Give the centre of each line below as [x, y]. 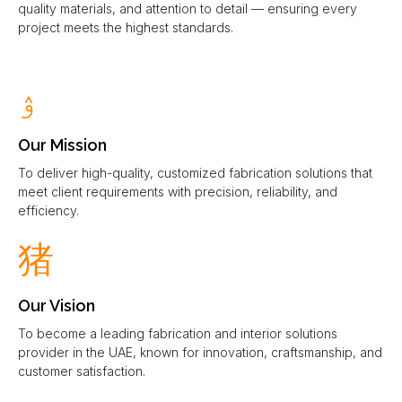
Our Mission [62, 144]
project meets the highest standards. [126, 28]
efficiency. [48, 210]
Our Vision [57, 305]
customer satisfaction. [82, 371]
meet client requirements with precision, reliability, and [178, 191]
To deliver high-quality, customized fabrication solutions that [195, 172]
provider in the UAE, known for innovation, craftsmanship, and [200, 352]
